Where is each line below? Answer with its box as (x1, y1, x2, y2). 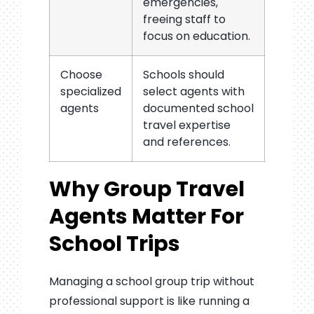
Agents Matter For (48, 201, 244, 231)
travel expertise (142, 116, 231, 133)
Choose (60, 66, 102, 83)
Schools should (142, 66, 224, 83)
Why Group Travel (48, 174, 245, 204)
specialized (60, 83, 121, 100)
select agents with (142, 83, 245, 100)
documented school (142, 100, 254, 116)
